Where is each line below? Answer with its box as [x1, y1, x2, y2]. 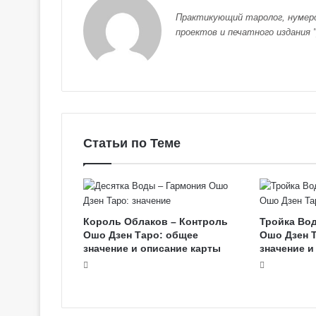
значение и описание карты [83, 243, 221, 255]
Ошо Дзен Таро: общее [83, 229, 198, 241]
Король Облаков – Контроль [83, 216, 228, 228]
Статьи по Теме [83, 136, 181, 151]
